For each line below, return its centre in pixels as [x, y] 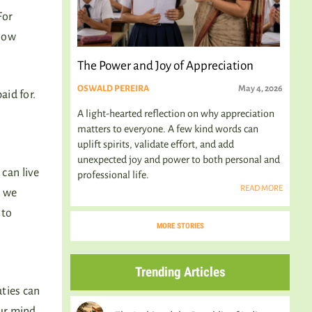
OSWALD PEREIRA [113, 88]
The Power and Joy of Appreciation [165, 66]
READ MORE [262, 188]
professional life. [113, 175]
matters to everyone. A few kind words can [168, 129]
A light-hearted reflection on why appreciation [176, 114]
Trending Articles [180, 272]
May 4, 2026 [260, 88]
